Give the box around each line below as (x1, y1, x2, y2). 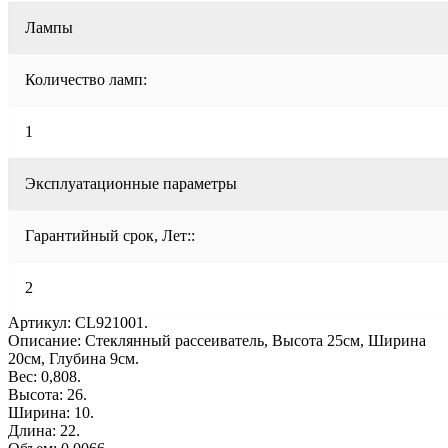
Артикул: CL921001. (8, 313, 148, 331)
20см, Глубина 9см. (8, 349, 139, 367)
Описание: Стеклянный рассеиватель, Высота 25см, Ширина (8, 331, 426, 349)
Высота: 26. (8, 385, 87, 403)
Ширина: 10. (8, 403, 94, 421)
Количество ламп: (25, 70, 147, 88)
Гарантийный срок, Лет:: (25, 226, 195, 244)
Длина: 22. (8, 421, 80, 439)
